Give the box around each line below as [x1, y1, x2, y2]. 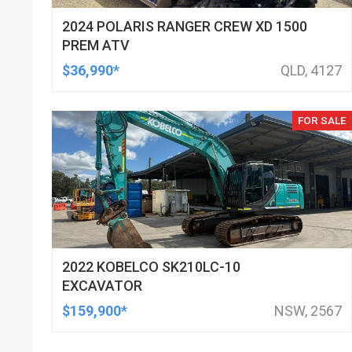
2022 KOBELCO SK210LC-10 [62, 258, 241, 275]
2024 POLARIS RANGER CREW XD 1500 [62, 18, 308, 35]
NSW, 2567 [273, 302, 342, 319]
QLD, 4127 [280, 62, 342, 79]
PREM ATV [62, 37, 130, 53]
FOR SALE [297, 114, 346, 127]
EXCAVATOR [62, 277, 143, 294]
